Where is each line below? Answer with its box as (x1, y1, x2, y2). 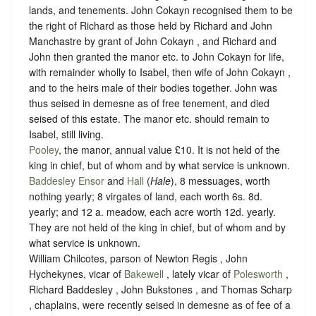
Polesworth (233, 267, 283, 281)
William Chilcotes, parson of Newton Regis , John (29, 251, 248, 266)
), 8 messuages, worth (171, 174, 270, 188)
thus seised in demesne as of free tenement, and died (29, 96, 269, 111)
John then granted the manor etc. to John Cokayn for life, (29, 49, 284, 64)
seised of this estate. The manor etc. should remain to (29, 111, 269, 126)
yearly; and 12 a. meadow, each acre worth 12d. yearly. (29, 205, 276, 219)
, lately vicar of (164, 267, 233, 281)
